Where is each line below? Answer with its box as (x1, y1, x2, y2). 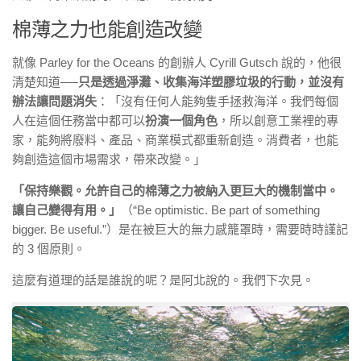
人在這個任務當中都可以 (12, 113, 145, 127)
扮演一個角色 (145, 113, 218, 127)
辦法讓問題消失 (12, 93, 97, 108)
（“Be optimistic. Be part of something (121, 202, 320, 217)
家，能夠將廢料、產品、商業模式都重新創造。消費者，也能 (12, 132, 338, 147)
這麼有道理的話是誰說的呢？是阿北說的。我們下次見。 (12, 272, 314, 287)
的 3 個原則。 (12, 241, 85, 255)
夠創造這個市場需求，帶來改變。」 (12, 151, 205, 166)
